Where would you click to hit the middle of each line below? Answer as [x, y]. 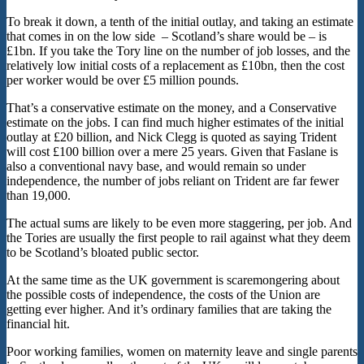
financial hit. [38, 323]
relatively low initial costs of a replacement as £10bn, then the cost [175, 65]
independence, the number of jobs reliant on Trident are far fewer [173, 180]
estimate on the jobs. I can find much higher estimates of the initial [175, 122]
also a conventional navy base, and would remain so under [156, 166]
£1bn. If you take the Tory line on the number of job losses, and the [178, 50]
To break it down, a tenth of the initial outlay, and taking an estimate [180, 21]
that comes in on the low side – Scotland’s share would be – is [167, 36]
